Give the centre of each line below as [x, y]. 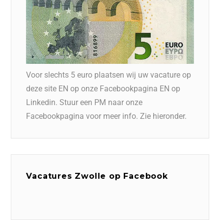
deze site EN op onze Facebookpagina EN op [103, 88]
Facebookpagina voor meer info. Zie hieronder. [107, 116]
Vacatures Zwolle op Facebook [97, 176]
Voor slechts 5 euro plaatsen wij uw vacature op [109, 75]
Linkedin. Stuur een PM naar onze [84, 102]
